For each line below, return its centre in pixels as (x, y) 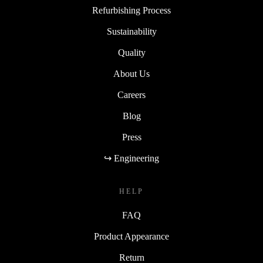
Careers (131, 95)
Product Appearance (131, 236)
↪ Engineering (131, 158)
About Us (131, 74)
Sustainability (131, 31)
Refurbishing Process (131, 10)
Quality (131, 53)
